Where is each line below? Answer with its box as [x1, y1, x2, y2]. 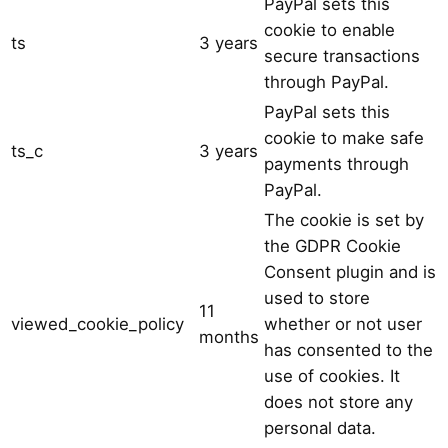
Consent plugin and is [264, 261, 436, 282]
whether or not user [264, 313, 422, 334]
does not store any [264, 391, 413, 412]
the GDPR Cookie [264, 235, 401, 256]
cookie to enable [264, 19, 395, 40]
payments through [264, 153, 409, 174]
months [199, 326, 259, 347]
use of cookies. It [264, 365, 400, 386]
